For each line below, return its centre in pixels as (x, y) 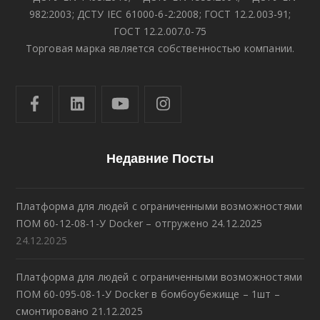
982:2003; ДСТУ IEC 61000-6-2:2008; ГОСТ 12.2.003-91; (160, 14)
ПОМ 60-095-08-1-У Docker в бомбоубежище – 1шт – (148, 294)
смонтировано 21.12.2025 (79, 311)
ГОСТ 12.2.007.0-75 (160, 31)
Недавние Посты (160, 157)
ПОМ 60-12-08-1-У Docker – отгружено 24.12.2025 (139, 223)
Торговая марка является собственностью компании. (160, 48)
